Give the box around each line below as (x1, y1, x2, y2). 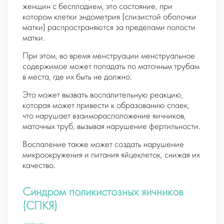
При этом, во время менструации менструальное (22, 51, 195, 60)
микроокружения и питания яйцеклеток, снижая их (22, 150, 200, 159)
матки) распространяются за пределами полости (22, 23, 195, 32)
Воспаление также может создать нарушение (22, 140, 184, 149)
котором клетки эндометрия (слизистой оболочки (22, 12, 196, 21)
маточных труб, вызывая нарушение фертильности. (22, 122, 200, 131)
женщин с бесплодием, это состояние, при (22, 2, 172, 11)
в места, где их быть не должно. (22, 72, 132, 81)
